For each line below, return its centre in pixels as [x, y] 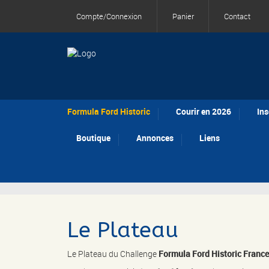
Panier [183, 16]
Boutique [93, 138]
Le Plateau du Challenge [113, 254]
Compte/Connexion [109, 16]
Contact [237, 16]
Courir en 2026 [204, 112]
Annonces [155, 138]
